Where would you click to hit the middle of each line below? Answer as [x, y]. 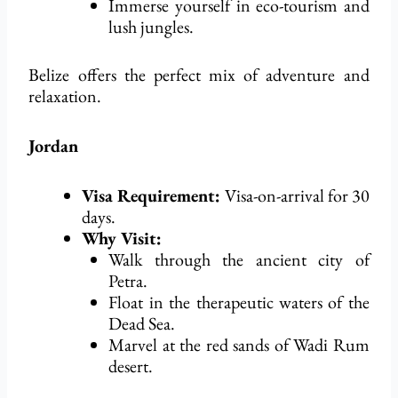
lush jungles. [151, 27]
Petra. [128, 281]
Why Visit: [122, 239]
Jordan [54, 146]
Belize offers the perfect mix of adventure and [199, 75]
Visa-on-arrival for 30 [295, 196]
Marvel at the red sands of [201, 345]
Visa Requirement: [151, 196]
